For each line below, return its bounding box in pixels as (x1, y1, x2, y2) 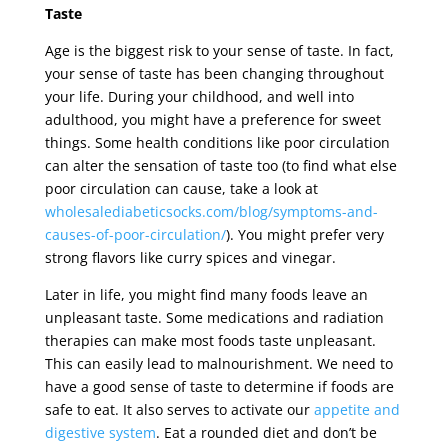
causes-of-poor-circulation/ (44, 224, 226, 244)
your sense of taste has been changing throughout (44, 63, 384, 83)
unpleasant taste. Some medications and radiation (44, 307, 384, 327)
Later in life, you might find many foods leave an (44, 284, 368, 304)
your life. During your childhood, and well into (44, 86, 354, 106)
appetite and (313, 399, 400, 419)
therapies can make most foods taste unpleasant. (44, 330, 376, 350)
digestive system (44, 422, 156, 442)
